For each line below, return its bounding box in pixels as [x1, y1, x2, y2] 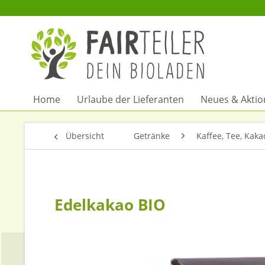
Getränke [134, 130, 170, 141]
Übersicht [66, 130, 104, 141]
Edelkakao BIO [54, 194, 166, 215]
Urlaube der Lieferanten [77, 93, 184, 106]
